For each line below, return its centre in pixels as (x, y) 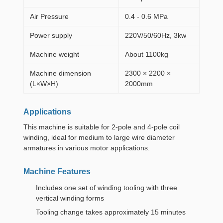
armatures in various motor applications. (87, 148)
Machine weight (55, 54)
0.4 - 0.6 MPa (146, 16)
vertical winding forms (70, 198)
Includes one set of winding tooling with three (107, 188)
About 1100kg (147, 54)
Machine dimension (60, 73)
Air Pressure (49, 16)
